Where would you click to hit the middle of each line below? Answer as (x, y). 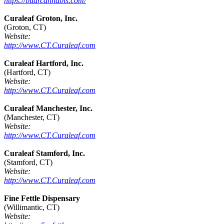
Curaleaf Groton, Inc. (41, 18)
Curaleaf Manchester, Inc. (48, 108)
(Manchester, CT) (32, 117)
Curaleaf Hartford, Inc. (44, 63)
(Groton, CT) (25, 27)
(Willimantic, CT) (32, 207)
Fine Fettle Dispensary (42, 198)
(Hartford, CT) (27, 72)
